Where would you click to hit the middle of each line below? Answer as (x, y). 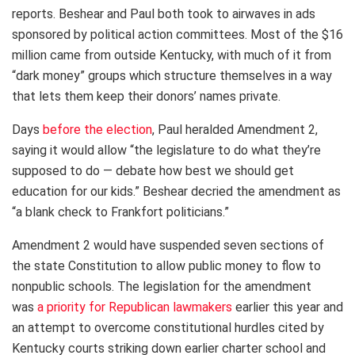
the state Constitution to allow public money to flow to (166, 265)
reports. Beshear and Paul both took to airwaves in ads (164, 13)
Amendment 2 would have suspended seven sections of (168, 245)
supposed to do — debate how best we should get (153, 170)
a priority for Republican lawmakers (135, 307)
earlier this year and (288, 307)
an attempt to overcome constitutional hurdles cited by (168, 327)
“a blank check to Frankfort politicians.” (122, 212)
